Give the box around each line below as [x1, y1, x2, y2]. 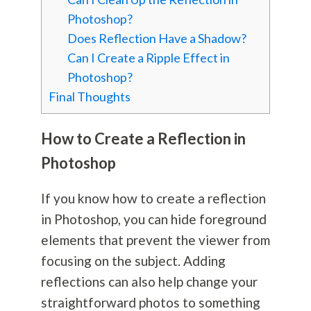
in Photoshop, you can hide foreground [40, 211, 267, 228]
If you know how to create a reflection [40, 190, 266, 207]
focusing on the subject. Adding [40, 253, 226, 269]
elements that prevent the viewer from [40, 232, 270, 249]
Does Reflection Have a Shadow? [67, 31, 246, 47]
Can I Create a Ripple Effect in [67, 50, 230, 66]
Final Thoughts [48, 89, 131, 105]
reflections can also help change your [40, 274, 258, 290]
